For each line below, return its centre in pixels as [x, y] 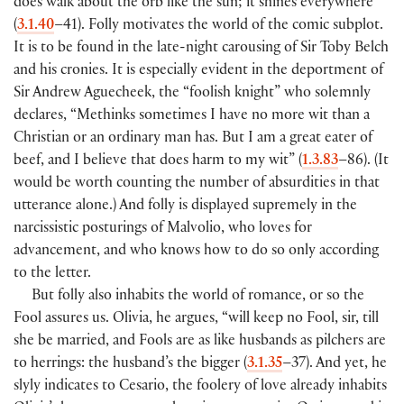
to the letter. [52, 275]
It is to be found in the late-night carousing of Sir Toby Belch [201, 50]
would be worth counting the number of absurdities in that [197, 185]
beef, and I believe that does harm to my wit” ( [158, 162]
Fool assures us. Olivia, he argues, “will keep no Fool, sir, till [196, 320]
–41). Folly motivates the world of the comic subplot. [219, 27]
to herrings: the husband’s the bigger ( [130, 365]
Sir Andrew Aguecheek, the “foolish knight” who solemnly [192, 95]
